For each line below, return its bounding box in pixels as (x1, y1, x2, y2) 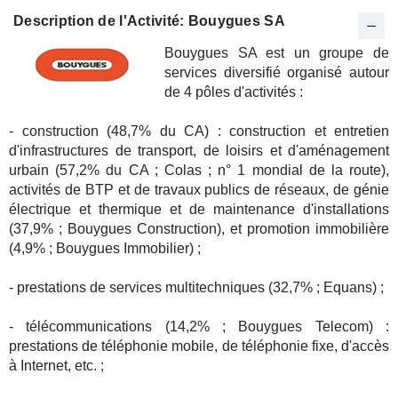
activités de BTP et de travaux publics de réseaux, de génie (9, 182, 389, 197)
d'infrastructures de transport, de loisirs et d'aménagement (9, 143, 389, 158)
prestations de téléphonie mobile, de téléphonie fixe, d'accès (9, 338, 389, 354)
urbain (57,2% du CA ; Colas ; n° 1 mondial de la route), (9, 163, 389, 178)
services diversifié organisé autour (164, 65, 389, 80)
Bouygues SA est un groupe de (164, 45, 389, 60)
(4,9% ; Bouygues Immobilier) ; (9, 241, 201, 256)
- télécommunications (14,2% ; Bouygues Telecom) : (9, 319, 389, 334)
